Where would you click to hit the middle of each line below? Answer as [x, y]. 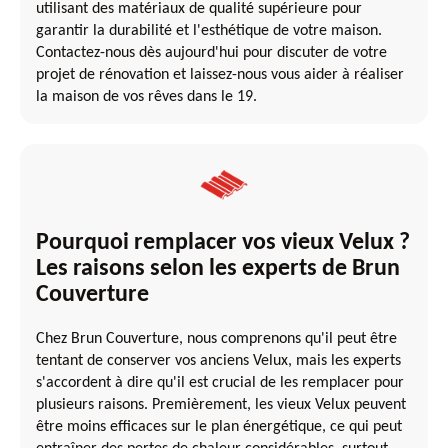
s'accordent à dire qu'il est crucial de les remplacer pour [220, 382]
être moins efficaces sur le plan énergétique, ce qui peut [219, 426]
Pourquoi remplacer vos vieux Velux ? [223, 242]
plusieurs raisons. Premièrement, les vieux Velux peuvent [221, 404]
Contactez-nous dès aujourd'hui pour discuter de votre [211, 52]
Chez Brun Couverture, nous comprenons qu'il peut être [216, 338]
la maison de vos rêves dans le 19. [146, 96]
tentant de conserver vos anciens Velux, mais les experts [218, 360]
